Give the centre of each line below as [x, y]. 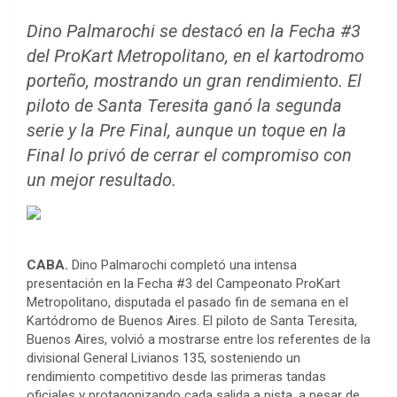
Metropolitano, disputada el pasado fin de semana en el [187, 303]
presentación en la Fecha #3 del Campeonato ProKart [183, 284]
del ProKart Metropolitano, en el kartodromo [195, 56]
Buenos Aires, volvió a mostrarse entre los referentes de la [198, 340]
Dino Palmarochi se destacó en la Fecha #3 [194, 31]
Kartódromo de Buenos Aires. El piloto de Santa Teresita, [192, 321]
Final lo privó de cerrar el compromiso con [189, 156]
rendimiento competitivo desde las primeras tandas [176, 377]
